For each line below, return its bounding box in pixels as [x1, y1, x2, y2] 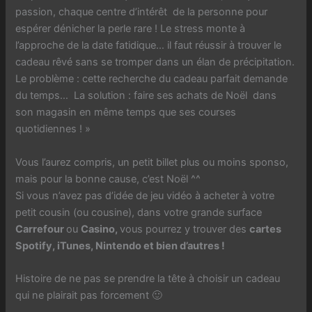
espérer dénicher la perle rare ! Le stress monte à [15, 22, 246, 36]
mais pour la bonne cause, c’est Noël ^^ [15, 172, 201, 185]
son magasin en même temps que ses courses [15, 106, 237, 119]
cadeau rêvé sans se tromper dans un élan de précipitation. [15, 56, 295, 69]
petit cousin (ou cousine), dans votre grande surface [15, 205, 263, 219]
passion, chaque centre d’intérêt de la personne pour [15, 6, 268, 19]
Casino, [81, 222, 120, 235]
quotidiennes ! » [15, 123, 91, 136]
